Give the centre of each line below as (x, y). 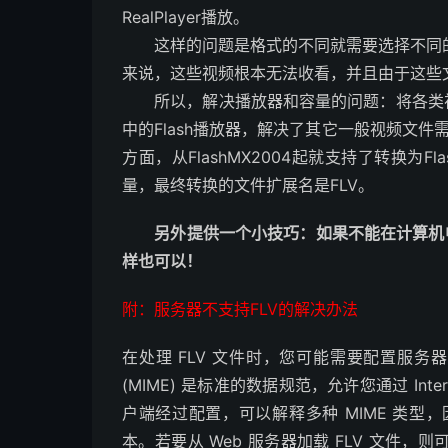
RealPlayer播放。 (185, 17)
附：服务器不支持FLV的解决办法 (240, 309)
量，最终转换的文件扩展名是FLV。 (248, 185)
